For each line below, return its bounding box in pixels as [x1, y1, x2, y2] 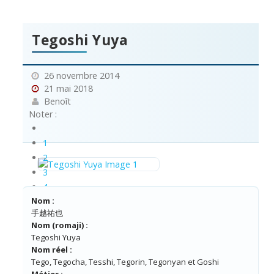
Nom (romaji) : [31, 220, 88, 231]
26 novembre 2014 [42, 70, 119, 82]
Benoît [42, 95, 71, 108]
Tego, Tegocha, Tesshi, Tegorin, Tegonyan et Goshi [31, 256, 219, 268]
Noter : [29, 108, 57, 120]
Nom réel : [31, 244, 72, 256]
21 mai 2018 [42, 83, 93, 95]
